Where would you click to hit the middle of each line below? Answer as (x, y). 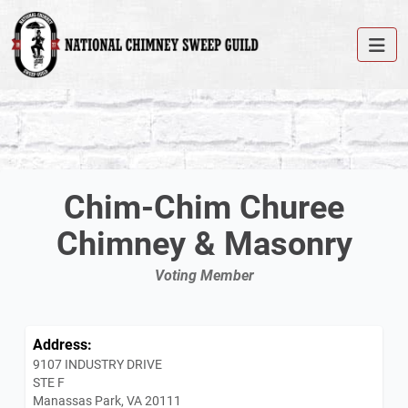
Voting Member (204, 275)
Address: (62, 344)
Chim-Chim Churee (204, 206)
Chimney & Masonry (204, 243)
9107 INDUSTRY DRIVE (97, 364)
